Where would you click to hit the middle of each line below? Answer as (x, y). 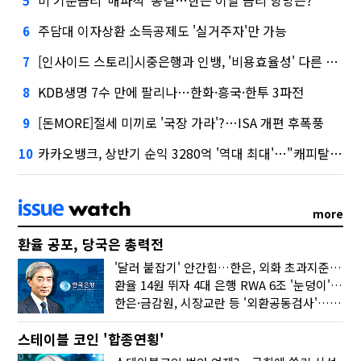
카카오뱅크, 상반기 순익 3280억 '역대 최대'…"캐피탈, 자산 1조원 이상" (184, 153)
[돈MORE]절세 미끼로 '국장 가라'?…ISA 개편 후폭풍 (181, 122)
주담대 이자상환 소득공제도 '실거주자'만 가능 (163, 30)
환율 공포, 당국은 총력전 (91, 243)
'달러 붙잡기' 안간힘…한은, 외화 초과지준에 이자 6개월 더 (336, 267)
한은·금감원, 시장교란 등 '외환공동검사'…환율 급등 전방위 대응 (336, 302)
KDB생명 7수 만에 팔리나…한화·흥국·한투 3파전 (171, 91)
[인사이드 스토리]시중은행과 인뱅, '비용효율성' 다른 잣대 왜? (182, 61)
